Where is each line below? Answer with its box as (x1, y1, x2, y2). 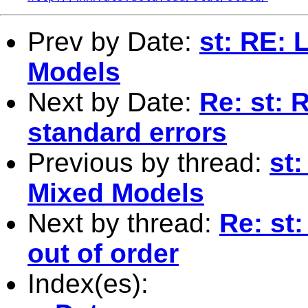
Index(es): (27, 268, 148, 298)
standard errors (27, 117, 227, 147)
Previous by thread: (27, 147, 269, 177)
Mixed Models (27, 177, 204, 208)
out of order (27, 238, 179, 268)
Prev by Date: (27, 26, 199, 56)
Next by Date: (27, 87, 199, 117)
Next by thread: (27, 208, 219, 238)
